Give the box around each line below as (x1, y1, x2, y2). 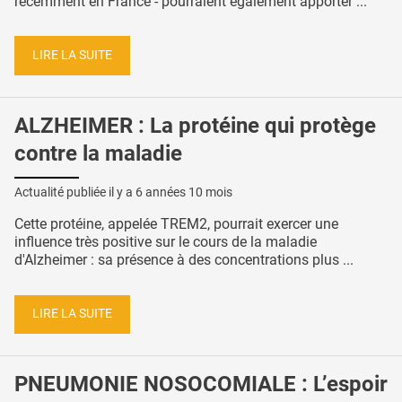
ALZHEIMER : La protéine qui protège (14, 113, 376, 139)
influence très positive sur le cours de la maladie (14, 232, 317, 250)
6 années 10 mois (135, 184, 232, 199)
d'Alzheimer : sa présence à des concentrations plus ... (14, 250, 354, 268)
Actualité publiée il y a (14, 184, 135, 199)
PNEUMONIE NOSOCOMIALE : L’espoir (14, 371, 388, 398)
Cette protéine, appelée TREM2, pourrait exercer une (14, 214, 338, 232)
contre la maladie (14, 141, 182, 167)
